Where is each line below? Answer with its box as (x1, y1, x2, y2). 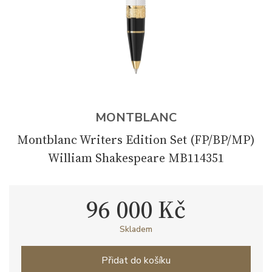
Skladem (120, 223, 152, 235)
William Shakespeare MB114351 (48, 149, 224, 166)
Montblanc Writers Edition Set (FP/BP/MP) (17, 131, 255, 148)
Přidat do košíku (101, 254, 171, 267)
